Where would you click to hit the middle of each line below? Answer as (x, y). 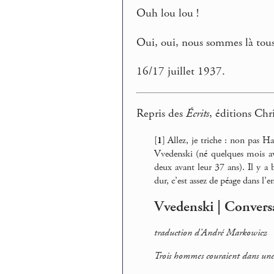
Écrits (198, 113)
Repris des (161, 113)
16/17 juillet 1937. (181, 72)
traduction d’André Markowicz (210, 232)
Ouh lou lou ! (168, 14)
